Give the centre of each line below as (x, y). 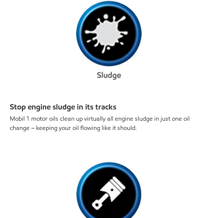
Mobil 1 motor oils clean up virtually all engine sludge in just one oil (100, 119)
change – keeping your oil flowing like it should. (73, 128)
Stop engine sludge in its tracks (63, 107)
